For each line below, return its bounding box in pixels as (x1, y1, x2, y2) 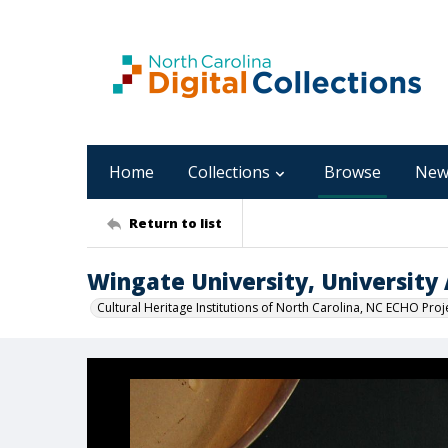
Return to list (129, 213, 222, 232)
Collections (188, 161, 270, 183)
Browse (324, 161, 381, 183)
